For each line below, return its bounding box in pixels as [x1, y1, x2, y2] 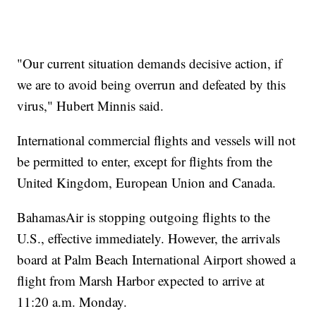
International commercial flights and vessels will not [17, 130, 296, 149]
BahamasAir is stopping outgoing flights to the [17, 207, 271, 226]
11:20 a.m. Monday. [17, 292, 128, 310]
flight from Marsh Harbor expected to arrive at [17, 271, 265, 289]
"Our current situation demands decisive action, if [17, 54, 283, 72]
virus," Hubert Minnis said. [17, 96, 164, 114]
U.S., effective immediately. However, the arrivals [17, 229, 281, 247]
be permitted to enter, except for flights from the [17, 152, 273, 170]
